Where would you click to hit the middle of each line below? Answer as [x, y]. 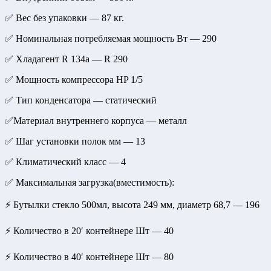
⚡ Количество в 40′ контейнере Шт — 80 [89, 257]
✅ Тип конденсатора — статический [81, 100]
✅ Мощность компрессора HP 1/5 [74, 80]
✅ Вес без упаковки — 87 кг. [64, 18]
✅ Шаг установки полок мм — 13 [75, 142]
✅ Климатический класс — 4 [65, 162]
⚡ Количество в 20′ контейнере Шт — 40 [89, 231]
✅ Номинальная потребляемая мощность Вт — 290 [111, 39]
